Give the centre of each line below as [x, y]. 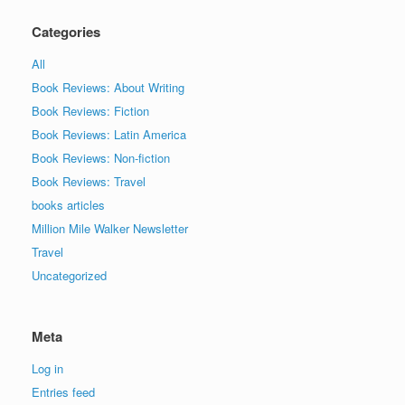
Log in [47, 369]
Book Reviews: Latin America [109, 135]
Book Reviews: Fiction [90, 111]
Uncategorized [69, 276]
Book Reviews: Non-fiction [101, 158]
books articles [68, 205]
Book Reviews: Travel [89, 182]
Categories [66, 32]
